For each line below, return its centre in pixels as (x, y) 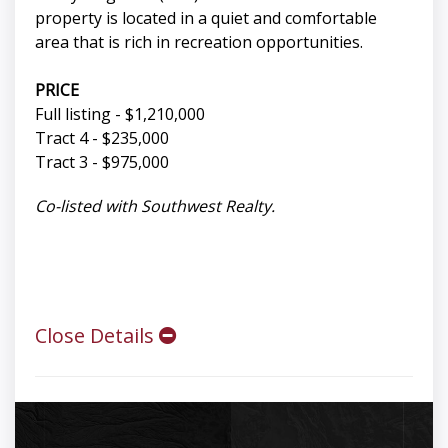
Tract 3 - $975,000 (102, 162)
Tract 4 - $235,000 (102, 138)
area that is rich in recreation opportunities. (199, 42)
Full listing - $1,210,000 (120, 114)
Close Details (97, 336)
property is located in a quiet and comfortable (206, 18)
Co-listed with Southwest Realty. (155, 206)
